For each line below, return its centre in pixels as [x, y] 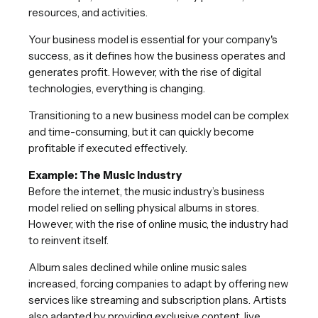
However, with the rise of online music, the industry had [158, 224]
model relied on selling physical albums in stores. [144, 207]
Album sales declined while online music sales [138, 267]
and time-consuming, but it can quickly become [141, 131]
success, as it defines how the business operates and [157, 55]
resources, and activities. [88, 12]
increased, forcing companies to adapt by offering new [159, 283]
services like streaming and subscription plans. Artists [158, 300]
